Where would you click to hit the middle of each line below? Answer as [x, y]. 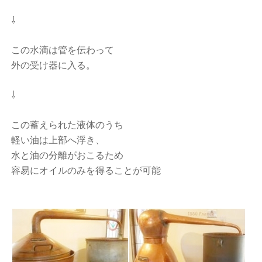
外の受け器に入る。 [54, 65]
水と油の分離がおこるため [68, 155]
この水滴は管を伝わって [63, 50]
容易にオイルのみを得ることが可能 [86, 170]
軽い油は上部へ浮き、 [58, 140]
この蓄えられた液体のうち [68, 125]
